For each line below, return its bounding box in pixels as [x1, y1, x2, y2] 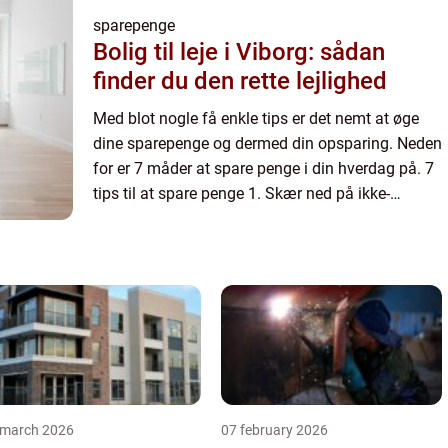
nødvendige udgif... [93, 209, 228, 229]
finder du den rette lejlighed [93, 67, 387, 96]
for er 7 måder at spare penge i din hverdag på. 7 [93, 159, 425, 179]
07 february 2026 [221, 422, 328, 439]
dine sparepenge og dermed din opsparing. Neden [93, 134, 442, 154]
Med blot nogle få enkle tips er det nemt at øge [93, 109, 419, 129]
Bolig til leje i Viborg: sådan [93, 38, 385, 67]
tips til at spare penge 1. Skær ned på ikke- [93, 184, 390, 204]
